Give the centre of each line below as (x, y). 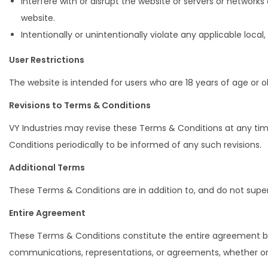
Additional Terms (47, 167)
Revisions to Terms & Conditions (80, 105)
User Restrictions (47, 60)
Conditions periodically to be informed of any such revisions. (135, 145)
